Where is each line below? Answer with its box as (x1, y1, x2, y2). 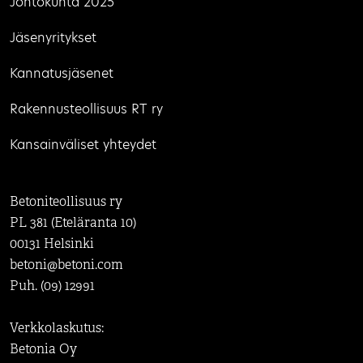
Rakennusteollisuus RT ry (10, 100, 163, 118)
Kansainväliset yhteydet (10, 135, 156, 154)
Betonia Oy (10, 341, 77, 357)
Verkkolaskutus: (10, 320, 104, 336)
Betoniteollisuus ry (10, 194, 122, 210)
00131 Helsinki (10, 236, 94, 252)
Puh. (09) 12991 (10, 278, 95, 294)
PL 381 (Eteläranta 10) (10, 215, 136, 231)
